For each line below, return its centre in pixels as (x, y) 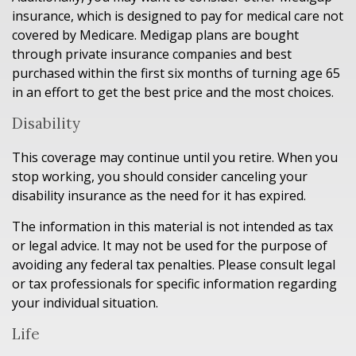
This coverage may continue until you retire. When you (175, 158)
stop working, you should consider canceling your (160, 177)
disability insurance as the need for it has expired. (159, 196)
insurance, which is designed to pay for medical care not (178, 16)
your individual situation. (85, 303)
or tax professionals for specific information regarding (174, 284)
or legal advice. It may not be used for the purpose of (170, 246)
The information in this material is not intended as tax (172, 227)
